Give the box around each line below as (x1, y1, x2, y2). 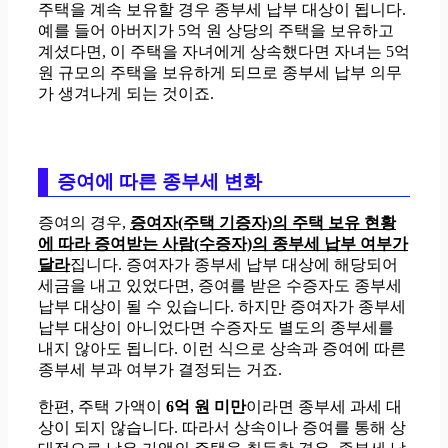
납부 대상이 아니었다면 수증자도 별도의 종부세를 (38, 318, 394, 336)
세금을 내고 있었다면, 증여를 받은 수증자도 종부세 (38, 276, 402, 294)
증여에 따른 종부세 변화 (57, 170, 263, 192)
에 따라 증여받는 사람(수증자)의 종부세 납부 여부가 (38, 234, 408, 252)
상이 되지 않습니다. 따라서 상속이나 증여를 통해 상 (38, 418, 406, 436)
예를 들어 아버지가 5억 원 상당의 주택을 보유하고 (38, 21, 394, 39)
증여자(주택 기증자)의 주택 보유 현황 (130, 213, 396, 231)
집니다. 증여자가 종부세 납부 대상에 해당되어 (70, 255, 398, 273)
